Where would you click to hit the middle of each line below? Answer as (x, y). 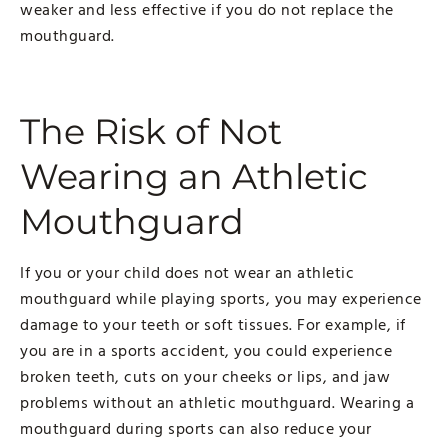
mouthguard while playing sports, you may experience (221, 298)
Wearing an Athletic (194, 176)
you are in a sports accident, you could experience (206, 350)
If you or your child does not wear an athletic (187, 272)
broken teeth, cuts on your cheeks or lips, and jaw (205, 376)
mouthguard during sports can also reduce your (196, 428)
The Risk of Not (151, 131)
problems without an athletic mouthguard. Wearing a (217, 402)
